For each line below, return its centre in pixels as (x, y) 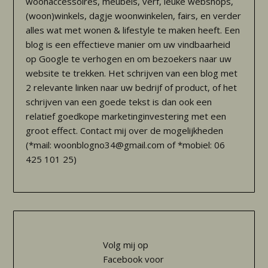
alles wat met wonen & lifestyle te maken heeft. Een (133, 30)
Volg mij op (125, 244)
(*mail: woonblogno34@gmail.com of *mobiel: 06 (126, 145)
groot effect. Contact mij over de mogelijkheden (125, 131)
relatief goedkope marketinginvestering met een (126, 116)
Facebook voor (133, 259)
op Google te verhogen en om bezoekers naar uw (129, 59)
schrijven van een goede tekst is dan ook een (119, 102)
